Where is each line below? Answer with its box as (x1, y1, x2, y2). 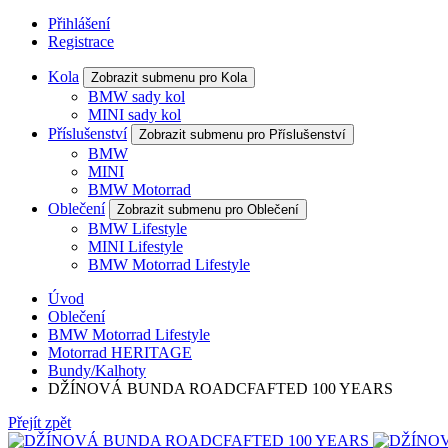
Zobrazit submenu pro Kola (91, 70, 247, 85)
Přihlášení (48, 15, 110, 32)
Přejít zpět (8, 414, 71, 431)
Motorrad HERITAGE (48, 344, 192, 361)
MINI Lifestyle (88, 238, 183, 255)
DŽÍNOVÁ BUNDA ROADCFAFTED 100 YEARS (48, 380, 393, 397)
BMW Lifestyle (88, 220, 187, 237)
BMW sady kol (88, 88, 185, 105)
